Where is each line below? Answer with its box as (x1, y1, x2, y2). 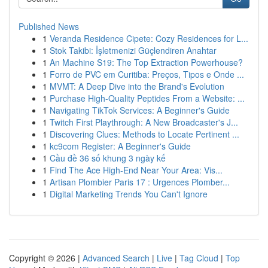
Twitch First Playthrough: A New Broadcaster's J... (50, 116, 238, 128)
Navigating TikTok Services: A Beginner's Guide (50, 104, 230, 116)
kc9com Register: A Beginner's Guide (50, 140, 191, 152)
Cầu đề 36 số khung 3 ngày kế (50, 152, 166, 164)
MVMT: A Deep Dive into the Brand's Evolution (50, 80, 224, 92)
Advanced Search (83, 252, 150, 264)
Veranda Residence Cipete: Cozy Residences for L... (50, 32, 248, 44)
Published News (19, 20, 79, 32)
